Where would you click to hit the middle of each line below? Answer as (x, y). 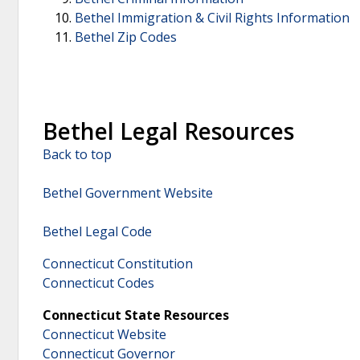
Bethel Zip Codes (126, 37)
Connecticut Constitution (118, 264)
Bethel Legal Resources (168, 131)
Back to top (77, 155)
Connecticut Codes (98, 283)
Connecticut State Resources (136, 315)
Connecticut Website (104, 335)
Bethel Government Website (128, 193)
